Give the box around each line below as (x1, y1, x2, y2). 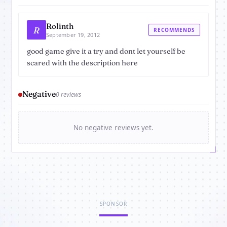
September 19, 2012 (46, 31, 100, 39)
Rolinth (46, 21, 73, 31)
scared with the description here (27, 58, 138, 68)
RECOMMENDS (154, 26, 195, 34)
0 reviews (56, 90, 81, 99)
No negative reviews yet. (73, 123, 154, 133)
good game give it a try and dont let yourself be (27, 47, 185, 56)
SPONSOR (99, 200, 128, 208)
